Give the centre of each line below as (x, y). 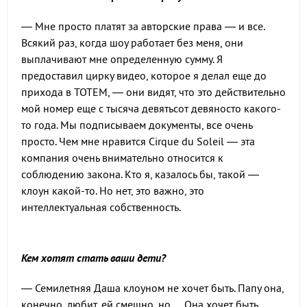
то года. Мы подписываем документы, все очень (137, 125)
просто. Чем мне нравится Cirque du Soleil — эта (138, 142)
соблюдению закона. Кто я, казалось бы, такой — (140, 174)
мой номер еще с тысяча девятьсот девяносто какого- (151, 109)
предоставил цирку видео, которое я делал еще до (144, 76)
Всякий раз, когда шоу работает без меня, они (132, 43)
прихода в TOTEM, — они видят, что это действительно (153, 92)
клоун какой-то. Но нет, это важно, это (113, 191)
